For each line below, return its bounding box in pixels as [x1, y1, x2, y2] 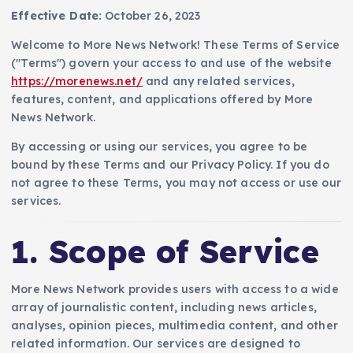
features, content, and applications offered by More [11, 92, 314, 107]
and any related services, [143, 74, 295, 89]
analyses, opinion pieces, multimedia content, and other [11, 318, 338, 333]
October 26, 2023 [102, 9, 201, 24]
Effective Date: [11, 9, 102, 24]
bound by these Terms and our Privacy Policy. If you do [11, 158, 329, 173]
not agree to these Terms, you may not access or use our [11, 176, 341, 191]
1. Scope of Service [11, 231, 319, 271]
